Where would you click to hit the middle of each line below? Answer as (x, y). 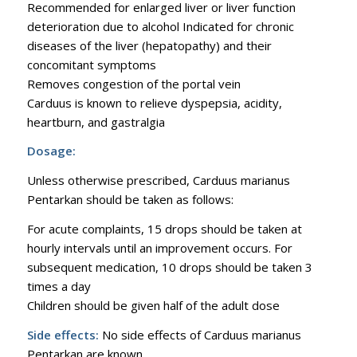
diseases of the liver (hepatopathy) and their (149, 45)
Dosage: (51, 151)
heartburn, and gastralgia (96, 122)
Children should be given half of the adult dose (153, 305)
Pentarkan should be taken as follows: (130, 199)
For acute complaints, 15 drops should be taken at (164, 228)
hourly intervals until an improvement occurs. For (159, 247)
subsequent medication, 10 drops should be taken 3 (169, 267)
